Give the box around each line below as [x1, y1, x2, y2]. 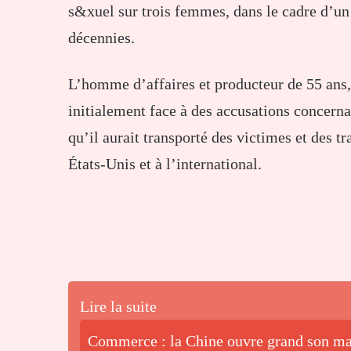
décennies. [68, 28, 135, 46]
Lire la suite [80, 297, 157, 315]
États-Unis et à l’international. [68, 154, 262, 172]
